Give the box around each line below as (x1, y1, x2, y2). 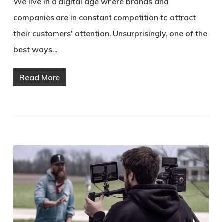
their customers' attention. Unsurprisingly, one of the (13, 28, 207, 39)
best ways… (13, 44, 58, 55)
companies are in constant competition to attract (13, 12, 196, 23)
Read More (19, 72, 60, 83)
